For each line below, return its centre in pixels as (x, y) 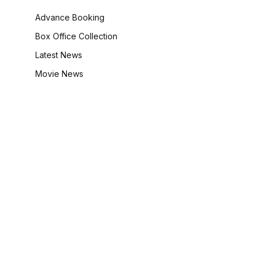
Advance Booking (70, 17)
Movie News (59, 74)
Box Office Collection (76, 36)
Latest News (59, 55)
